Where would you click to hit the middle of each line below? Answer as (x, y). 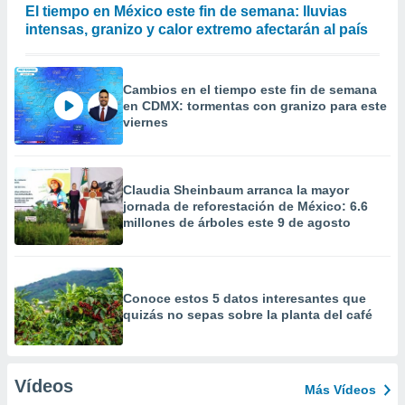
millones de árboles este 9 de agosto (237, 222)
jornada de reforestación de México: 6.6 (245, 206)
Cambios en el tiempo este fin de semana (250, 89)
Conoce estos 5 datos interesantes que (245, 298)
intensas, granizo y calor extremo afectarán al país (197, 29)
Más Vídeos (340, 390)
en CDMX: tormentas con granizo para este (255, 106)
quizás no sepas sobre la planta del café (248, 315)
